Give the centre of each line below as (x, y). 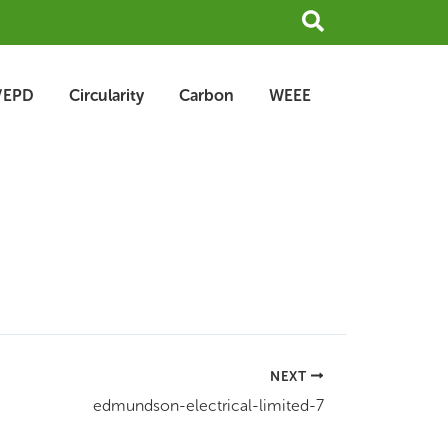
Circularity (106, 95)
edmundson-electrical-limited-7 (208, 405)
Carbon (206, 95)
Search (338, 19)
